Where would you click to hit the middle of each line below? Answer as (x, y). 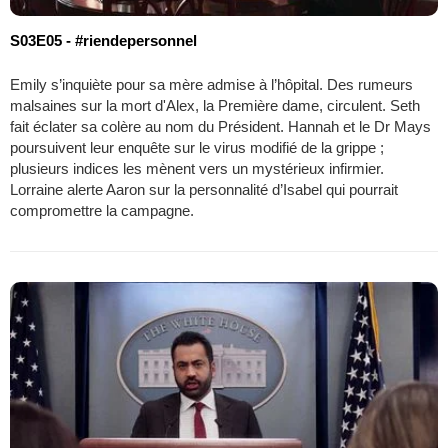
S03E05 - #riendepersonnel (103, 40)
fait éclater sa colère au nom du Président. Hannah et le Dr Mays (220, 126)
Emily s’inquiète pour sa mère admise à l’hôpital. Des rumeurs (211, 84)
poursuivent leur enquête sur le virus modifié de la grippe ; (197, 147)
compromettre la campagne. (102, 210)
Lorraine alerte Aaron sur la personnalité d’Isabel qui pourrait (204, 189)
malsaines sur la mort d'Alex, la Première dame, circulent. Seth (215, 105)
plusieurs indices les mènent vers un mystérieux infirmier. (197, 168)
